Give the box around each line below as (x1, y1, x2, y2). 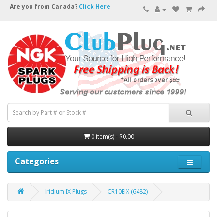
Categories (15, 156, 59, 167)
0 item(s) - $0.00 (91, 132, 134, 140)
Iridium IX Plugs (45, 187, 87, 196)
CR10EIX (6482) (108, 187, 148, 196)
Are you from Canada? (10, 2, 79, 11)
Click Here (79, 2, 110, 11)
